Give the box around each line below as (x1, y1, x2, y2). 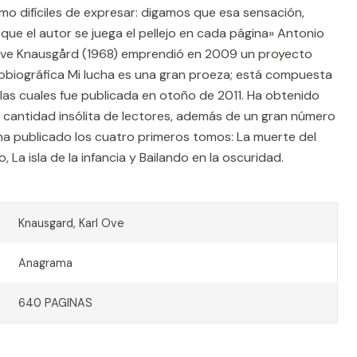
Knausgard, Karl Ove (18, 216, 124, 230)
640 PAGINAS (18, 296, 92, 310)
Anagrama (18, 256, 73, 270)
